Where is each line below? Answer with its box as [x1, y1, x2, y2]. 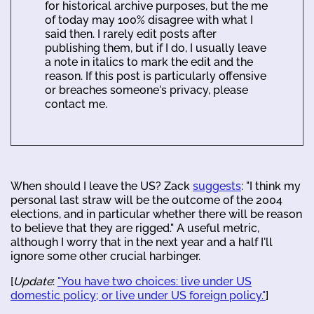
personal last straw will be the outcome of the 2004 [11, 193, 282, 207]
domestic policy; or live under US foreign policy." [11, 289, 266, 302]
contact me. [45, 97, 107, 111]
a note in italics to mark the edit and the [45, 55, 253, 69]
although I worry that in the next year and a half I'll [11, 235, 273, 249]
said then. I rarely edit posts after [45, 27, 217, 41]
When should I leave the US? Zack [11, 179, 193, 193]
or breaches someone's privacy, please [45, 83, 248, 97]
